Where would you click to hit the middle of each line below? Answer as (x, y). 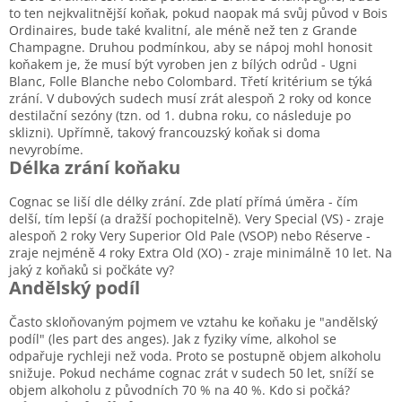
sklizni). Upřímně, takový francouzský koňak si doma (165, 133)
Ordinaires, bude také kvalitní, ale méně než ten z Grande (183, 31)
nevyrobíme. (46, 150)
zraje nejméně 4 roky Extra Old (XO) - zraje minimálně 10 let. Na (201, 253)
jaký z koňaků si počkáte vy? (92, 270)
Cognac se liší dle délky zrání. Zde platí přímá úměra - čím (184, 202)
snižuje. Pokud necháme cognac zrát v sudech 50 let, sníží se (192, 372)
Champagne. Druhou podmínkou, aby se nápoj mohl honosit (191, 48)
